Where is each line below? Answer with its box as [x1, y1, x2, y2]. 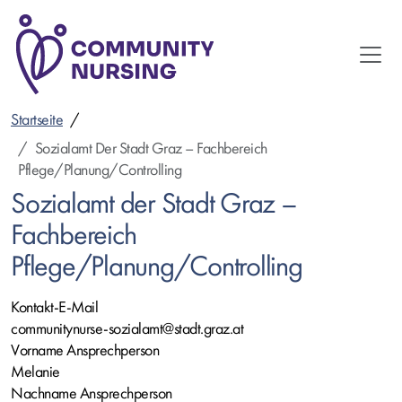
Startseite [11, 110, 63, 130]
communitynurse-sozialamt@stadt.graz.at [11, 319, 243, 339]
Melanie [11, 363, 60, 382]
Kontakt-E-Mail [11, 298, 98, 318]
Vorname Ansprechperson [11, 341, 159, 361]
